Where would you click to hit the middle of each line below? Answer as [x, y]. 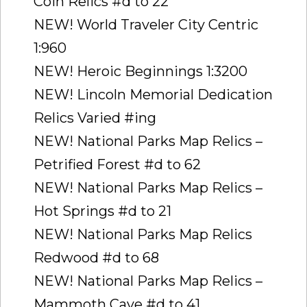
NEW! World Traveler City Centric [146, 24]
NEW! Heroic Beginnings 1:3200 [140, 71]
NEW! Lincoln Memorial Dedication [153, 94]
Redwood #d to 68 [96, 257]
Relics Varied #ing [95, 118]
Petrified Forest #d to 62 [117, 164]
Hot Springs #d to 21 [102, 211]
